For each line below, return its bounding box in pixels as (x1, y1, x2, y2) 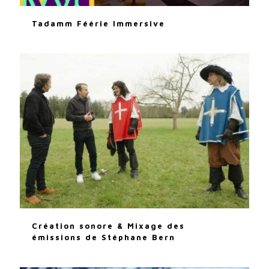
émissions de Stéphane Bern (32, 232, 175, 242)
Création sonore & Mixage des (32, 220, 185, 231)
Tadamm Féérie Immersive (32, 18, 165, 28)
